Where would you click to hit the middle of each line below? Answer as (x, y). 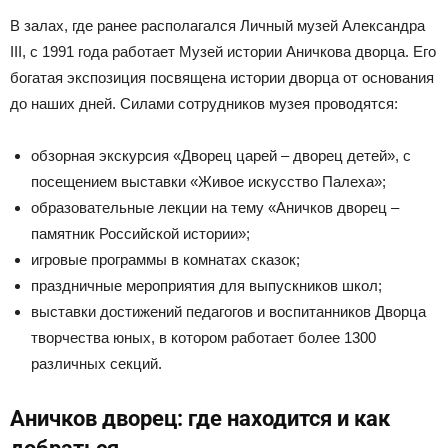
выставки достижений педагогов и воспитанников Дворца (228, 312)
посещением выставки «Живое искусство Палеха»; (208, 182)
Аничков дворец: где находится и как (200, 419)
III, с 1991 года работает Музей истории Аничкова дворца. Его (223, 52)
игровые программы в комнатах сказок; (165, 260)
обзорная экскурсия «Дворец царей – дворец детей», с (221, 156)
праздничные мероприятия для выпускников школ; (206, 286)
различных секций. (96, 364)
